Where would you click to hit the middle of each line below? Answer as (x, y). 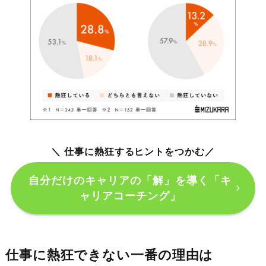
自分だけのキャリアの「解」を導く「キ (130, 180)
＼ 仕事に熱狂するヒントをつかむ (128, 151)
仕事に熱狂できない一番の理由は (109, 255)
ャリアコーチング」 (130, 196)
